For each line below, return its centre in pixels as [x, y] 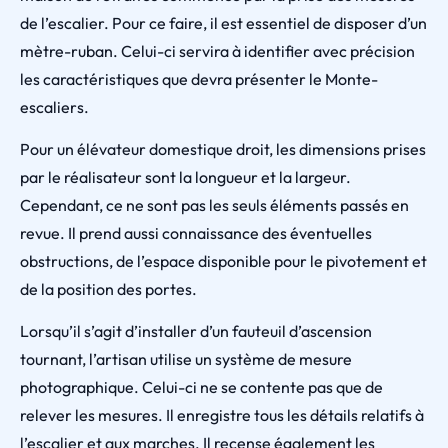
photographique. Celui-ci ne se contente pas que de [201, 387]
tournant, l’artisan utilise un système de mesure [186, 359]
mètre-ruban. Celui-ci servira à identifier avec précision [217, 51]
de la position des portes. [108, 289]
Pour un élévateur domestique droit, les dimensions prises [223, 149]
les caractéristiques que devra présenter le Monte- [199, 79]
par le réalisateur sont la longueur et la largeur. [185, 177]
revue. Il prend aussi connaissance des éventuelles [196, 233]
